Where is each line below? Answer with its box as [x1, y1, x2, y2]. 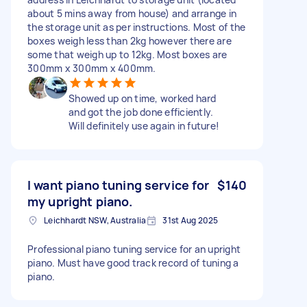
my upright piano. [27, 193, 133, 210]
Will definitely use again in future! [69, 119, 219, 132]
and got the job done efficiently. [69, 105, 214, 119]
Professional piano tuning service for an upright [27, 242, 241, 256]
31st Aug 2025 [162, 214, 219, 226]
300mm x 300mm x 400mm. [27, 61, 156, 75]
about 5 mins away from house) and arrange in [27, 6, 236, 20]
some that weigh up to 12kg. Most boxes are [27, 47, 228, 61]
